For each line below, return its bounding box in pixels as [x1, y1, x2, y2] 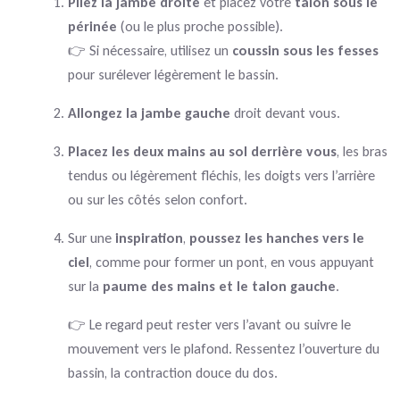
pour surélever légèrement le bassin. [68, 65, 279, 83]
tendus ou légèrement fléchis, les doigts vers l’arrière [68, 166, 375, 184]
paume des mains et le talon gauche [103, 277, 336, 295]
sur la [68, 277, 103, 295]
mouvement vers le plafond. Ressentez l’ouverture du [68, 339, 379, 357]
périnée [68, 17, 117, 35]
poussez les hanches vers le [189, 229, 364, 246]
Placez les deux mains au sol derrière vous [68, 142, 337, 160]
